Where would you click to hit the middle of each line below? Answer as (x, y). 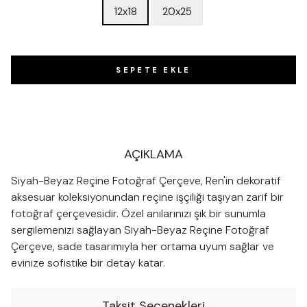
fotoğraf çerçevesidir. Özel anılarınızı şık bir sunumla (138, 213)
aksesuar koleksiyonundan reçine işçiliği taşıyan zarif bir (147, 197)
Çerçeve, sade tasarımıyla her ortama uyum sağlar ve (143, 246)
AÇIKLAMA (153, 154)
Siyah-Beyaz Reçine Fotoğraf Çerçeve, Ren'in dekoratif (146, 181)
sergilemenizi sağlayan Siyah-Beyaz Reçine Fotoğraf (140, 230)
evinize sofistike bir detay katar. (88, 263)
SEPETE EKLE (153, 70)
